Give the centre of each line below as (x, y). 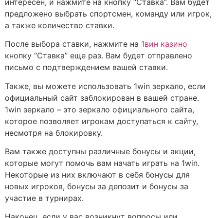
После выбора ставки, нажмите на (73, 44)
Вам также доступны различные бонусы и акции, (100, 151)
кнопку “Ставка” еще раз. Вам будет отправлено (99, 56)
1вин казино (164, 44)
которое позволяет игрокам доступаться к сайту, (101, 121)
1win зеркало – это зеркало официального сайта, (100, 109)
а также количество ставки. (60, 25)
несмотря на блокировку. (54, 133)
